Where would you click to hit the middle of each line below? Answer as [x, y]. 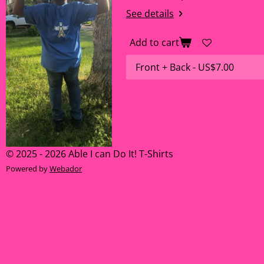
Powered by [28, 169]
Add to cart [154, 42]
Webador [66, 169]
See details [150, 14]
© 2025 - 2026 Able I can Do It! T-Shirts [90, 154]
